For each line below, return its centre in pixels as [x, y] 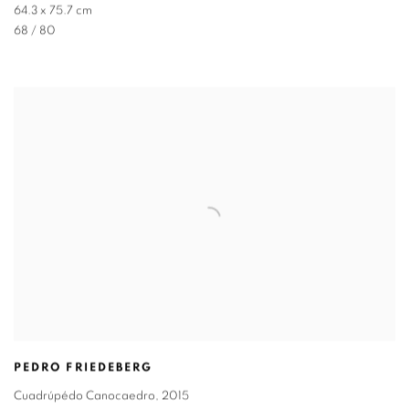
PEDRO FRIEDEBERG [84, 368]
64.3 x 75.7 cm [53, 11]
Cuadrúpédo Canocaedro [84, 396]
